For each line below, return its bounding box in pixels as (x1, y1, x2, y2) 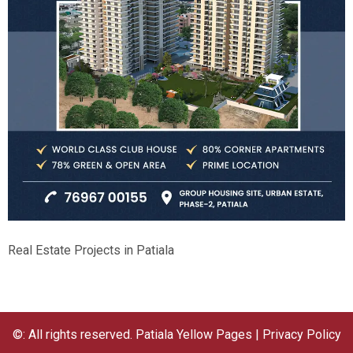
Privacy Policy (262, 326, 341, 342)
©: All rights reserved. (12, 326, 136, 342)
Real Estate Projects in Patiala (8, 243, 174, 258)
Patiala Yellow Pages (135, 326, 252, 342)
